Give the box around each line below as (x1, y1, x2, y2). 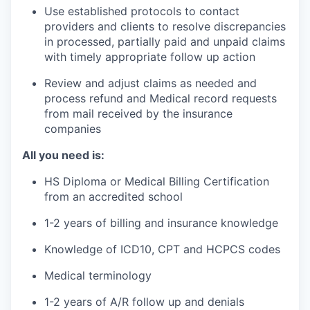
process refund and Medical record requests (44, 91, 277, 105)
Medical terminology (44, 268, 152, 282)
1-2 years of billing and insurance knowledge (44, 216, 278, 230)
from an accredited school (44, 190, 183, 203)
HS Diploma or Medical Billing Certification (44, 174, 269, 188)
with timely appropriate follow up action (44, 50, 255, 64)
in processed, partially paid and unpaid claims (44, 35, 285, 48)
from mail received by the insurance (44, 107, 232, 120)
